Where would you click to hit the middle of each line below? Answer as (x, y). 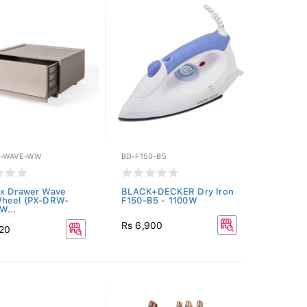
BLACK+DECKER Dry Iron (177, 192)
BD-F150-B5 (144, 157)
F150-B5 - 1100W (159, 200)
